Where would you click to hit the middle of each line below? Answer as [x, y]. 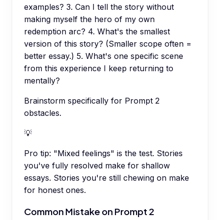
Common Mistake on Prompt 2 [89, 211]
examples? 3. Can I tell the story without [99, 7]
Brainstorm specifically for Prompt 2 [92, 100]
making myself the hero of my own [89, 19]
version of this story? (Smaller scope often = [108, 43]
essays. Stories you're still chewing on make [107, 178]
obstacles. [43, 113]
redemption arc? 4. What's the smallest [97, 31]
